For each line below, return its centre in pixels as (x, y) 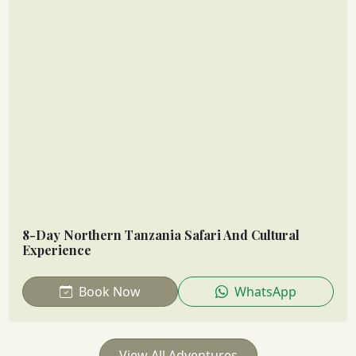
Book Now (108, 291)
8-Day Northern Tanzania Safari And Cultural (161, 234)
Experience (57, 250)
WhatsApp (264, 291)
